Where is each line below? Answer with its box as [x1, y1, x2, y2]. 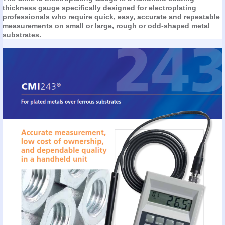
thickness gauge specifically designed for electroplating [2, 4, 196, 12]
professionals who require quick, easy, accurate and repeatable [2, 13, 220, 21]
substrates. [2, 31, 41, 39]
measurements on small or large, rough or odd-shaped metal [2, 22, 210, 30]
